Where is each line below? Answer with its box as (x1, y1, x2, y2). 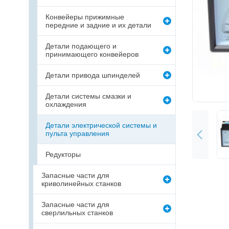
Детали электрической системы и (45, 121, 157, 129)
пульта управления (45, 129, 109, 138)
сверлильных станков (41, 209, 113, 217)
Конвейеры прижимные (45, 13, 124, 21)
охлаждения (45, 100, 86, 108)
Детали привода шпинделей (45, 71, 140, 79)
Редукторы (45, 150, 81, 158)
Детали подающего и (45, 42, 117, 50)
